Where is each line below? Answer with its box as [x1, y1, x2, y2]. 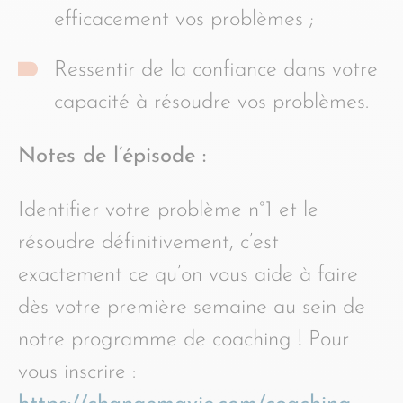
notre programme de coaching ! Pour [18, 329, 349, 351]
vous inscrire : [18, 362, 136, 383]
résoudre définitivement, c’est [18, 232, 279, 254]
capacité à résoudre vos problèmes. [54, 92, 369, 113]
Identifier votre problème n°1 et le [18, 200, 318, 221]
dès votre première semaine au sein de [18, 297, 365, 318]
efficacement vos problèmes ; [54, 9, 314, 31]
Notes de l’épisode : [18, 146, 206, 167]
